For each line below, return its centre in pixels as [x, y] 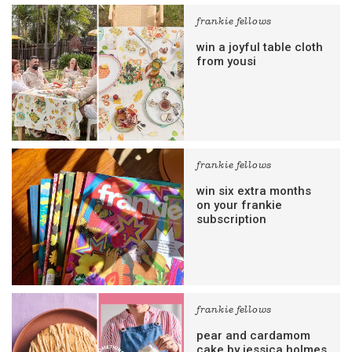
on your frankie [240, 205]
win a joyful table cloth [260, 48]
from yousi [227, 62]
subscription [232, 220]
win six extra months [254, 191]
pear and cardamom [254, 335]
